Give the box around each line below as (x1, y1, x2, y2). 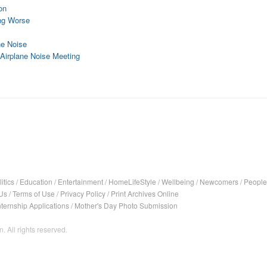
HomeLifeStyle (108, 176, 156, 187)
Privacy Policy (60, 188, 105, 198)
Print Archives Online (111, 188, 179, 198)
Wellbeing (162, 176, 194, 187)
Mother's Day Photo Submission (74, 200, 178, 210)
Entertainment (58, 176, 103, 187)
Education (20, 176, 52, 187)
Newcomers (200, 176, 238, 187)
